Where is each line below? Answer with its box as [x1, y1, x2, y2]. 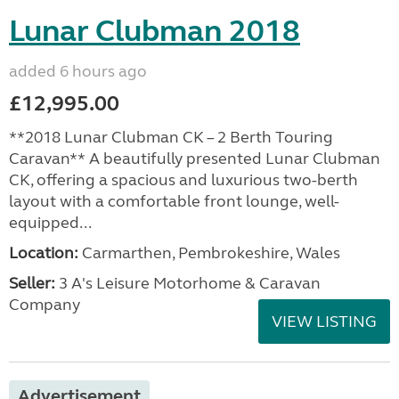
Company [9, 295, 80, 314]
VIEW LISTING [272, 312, 377, 331]
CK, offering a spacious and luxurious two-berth [9, 170, 358, 190]
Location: [9, 243, 78, 263]
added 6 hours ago [9, 61, 147, 81]
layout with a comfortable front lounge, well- [9, 191, 339, 211]
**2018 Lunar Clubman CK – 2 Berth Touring [9, 127, 333, 147]
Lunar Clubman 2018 [9, 12, 300, 50]
